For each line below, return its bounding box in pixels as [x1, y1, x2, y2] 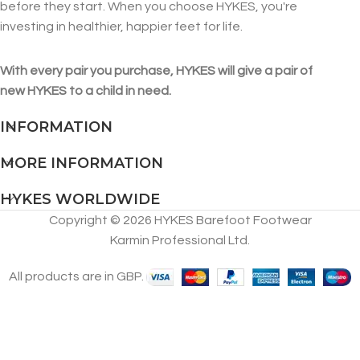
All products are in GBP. [9, 269, 146, 283]
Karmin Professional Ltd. [110, 233, 250, 247]
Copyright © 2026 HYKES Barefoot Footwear [48, 213, 312, 227]
